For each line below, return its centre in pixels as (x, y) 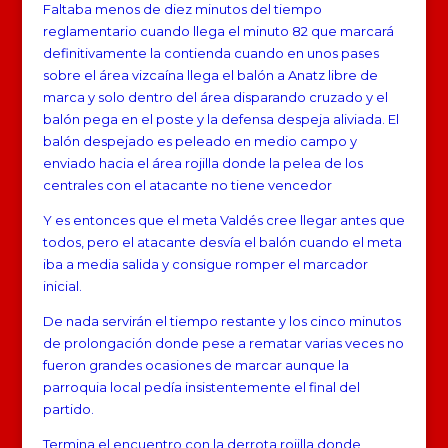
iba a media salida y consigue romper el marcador (205, 263)
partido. (68, 408)
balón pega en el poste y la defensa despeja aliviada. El (220, 118)
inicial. (62, 285)
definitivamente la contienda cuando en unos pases (210, 52)
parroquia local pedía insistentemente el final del (201, 386)
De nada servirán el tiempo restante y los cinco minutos (221, 320)
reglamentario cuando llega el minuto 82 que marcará (218, 30)
